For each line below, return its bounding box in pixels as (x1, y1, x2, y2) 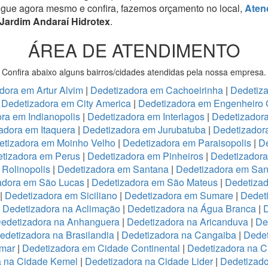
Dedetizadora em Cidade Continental (22, 240, 182, 255)
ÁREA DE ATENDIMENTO (28, 36, 240, 63)
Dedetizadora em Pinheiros (87, 148, 203, 163)
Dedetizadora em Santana (57, 162, 169, 176)
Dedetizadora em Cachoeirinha (90, 83, 223, 97)
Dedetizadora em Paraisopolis (123, 135, 251, 150)
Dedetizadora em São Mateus (91, 175, 220, 189)
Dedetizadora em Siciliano (5, 188, 117, 202)
